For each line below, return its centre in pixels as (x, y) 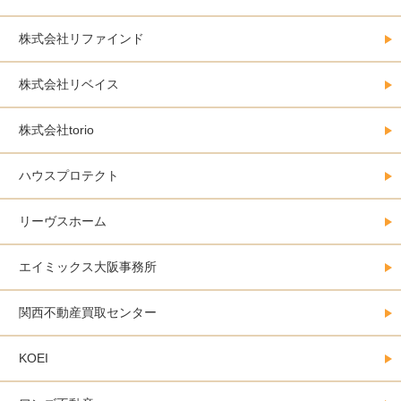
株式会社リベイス (69, 85)
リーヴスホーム (63, 222)
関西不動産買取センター (88, 313)
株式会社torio (56, 130)
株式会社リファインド (81, 39)
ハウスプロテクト (69, 176)
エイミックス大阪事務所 (88, 267)
